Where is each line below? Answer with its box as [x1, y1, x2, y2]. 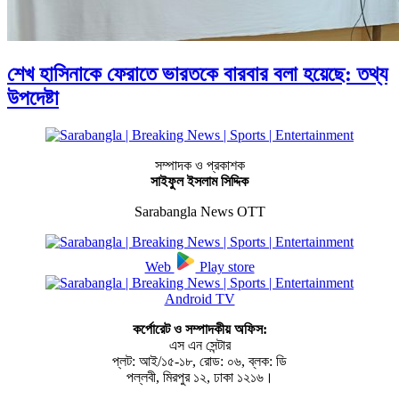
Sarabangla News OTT [134, 204, 265, 220]
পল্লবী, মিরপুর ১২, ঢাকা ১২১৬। [126, 370, 273, 386]
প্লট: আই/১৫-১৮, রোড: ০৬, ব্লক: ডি [112, 354, 287, 370]
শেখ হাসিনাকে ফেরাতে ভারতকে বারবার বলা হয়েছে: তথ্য [7, 61, 387, 85]
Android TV [164, 291, 235, 307]
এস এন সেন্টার [168, 338, 231, 354]
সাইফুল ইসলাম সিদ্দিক [151, 174, 248, 190]
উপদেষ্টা [7, 85, 59, 110]
